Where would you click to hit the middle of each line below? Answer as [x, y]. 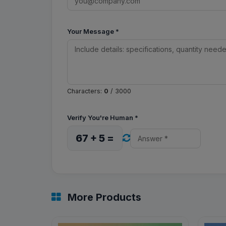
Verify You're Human [101, 118]
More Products [103, 197]
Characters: [86, 91]
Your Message [91, 31]
